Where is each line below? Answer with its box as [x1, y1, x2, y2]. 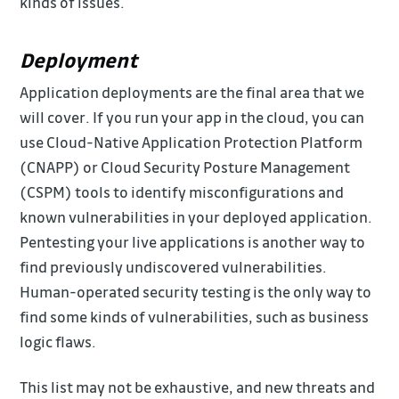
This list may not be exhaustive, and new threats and [20, 378, 376, 397]
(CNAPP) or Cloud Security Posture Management [20, 158, 351, 177]
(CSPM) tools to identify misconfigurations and [20, 183, 345, 202]
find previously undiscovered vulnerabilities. [20, 257, 328, 277]
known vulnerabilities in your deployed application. [20, 208, 373, 227]
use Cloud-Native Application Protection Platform [20, 133, 363, 152]
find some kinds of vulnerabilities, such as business [20, 307, 370, 327]
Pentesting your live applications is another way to [20, 232, 366, 252]
